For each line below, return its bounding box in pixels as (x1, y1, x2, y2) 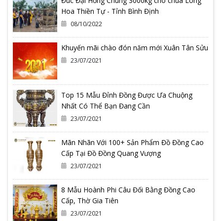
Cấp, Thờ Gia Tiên (61, 196, 118, 206)
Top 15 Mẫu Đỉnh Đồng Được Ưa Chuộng (61, 90, 192, 100)
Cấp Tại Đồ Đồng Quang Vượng (61, 148, 161, 158)
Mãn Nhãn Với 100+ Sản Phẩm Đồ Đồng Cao (61, 138, 204, 147)
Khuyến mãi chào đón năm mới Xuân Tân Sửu (61, 43, 208, 53)
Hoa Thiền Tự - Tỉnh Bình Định (61, 6, 159, 16)
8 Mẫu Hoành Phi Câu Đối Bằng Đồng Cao (61, 185, 195, 195)
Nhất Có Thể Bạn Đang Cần (61, 101, 150, 111)
